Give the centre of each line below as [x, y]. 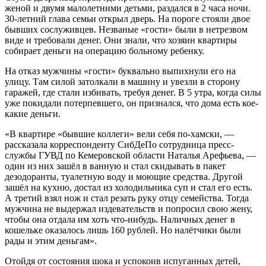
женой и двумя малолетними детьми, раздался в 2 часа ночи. [128, 8]
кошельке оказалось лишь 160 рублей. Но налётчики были [123, 230]
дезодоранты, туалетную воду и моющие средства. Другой [124, 176]
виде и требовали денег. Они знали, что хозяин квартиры [121, 40]
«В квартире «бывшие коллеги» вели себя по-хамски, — [119, 134]
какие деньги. [33, 113]
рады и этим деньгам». [51, 240]
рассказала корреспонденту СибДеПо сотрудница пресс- [119, 144]
